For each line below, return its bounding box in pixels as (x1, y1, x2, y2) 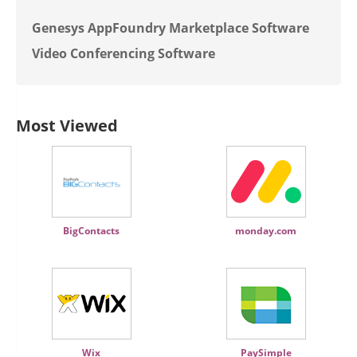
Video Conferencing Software (32, 45, 215, 62)
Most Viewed (16, 115, 118, 136)
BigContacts (63, 224, 120, 237)
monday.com (235, 224, 296, 237)
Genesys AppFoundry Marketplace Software (32, 19, 309, 37)
